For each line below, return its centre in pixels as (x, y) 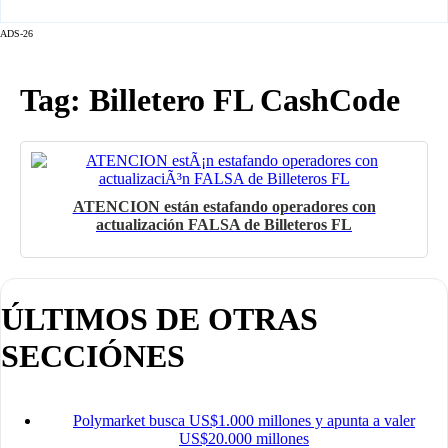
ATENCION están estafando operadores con (224, 206)
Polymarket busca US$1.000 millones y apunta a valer (244, 421)
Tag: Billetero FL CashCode (210, 100)
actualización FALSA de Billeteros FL (224, 224)
